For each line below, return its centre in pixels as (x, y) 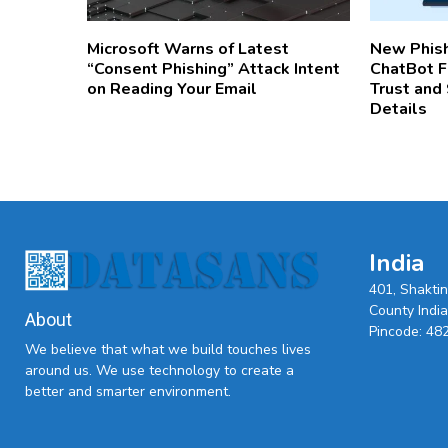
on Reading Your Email (172, 88)
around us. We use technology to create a (159, 370)
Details (399, 108)
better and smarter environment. (128, 391)
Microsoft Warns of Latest (188, 48)
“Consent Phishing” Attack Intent (213, 68)
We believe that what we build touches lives (168, 349)
